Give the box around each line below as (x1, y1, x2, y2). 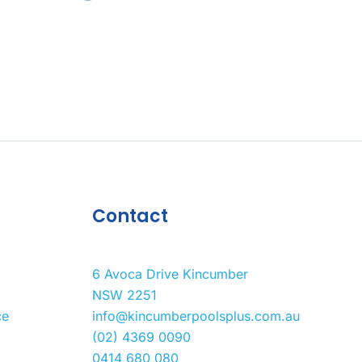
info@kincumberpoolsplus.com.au (91, 307, 300, 324)
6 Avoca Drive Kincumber (91, 265, 248, 282)
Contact (91, 204, 168, 229)
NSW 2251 (91, 286, 157, 303)
